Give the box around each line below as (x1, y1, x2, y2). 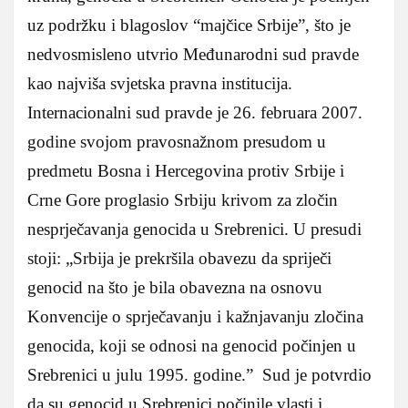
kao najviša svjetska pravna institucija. (27, 74, 292, 94)
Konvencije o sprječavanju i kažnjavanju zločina (27, 307, 363, 327)
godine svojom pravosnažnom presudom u (27, 132, 326, 152)
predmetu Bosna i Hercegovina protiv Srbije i (27, 161, 344, 181)
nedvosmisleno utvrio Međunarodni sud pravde (27, 45, 359, 65)
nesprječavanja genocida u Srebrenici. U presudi (27, 219, 362, 240)
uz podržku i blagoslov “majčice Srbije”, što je (27, 15, 351, 36)
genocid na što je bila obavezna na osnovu (27, 278, 322, 298)
